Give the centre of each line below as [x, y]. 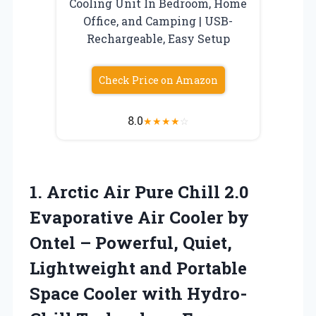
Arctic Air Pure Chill [133, 192]
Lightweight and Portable [138, 268]
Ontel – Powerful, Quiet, [131, 242]
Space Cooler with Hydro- [138, 293]
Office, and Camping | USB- [158, 20]
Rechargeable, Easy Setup [158, 38]
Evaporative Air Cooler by [139, 217]
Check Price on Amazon [158, 80]
